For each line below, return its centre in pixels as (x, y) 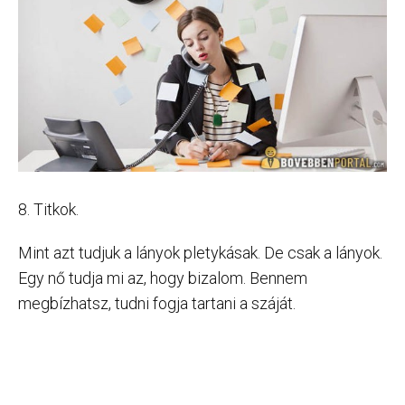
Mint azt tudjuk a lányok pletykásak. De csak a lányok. (200, 253)
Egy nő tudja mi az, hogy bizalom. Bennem (163, 278)
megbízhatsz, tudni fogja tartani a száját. (157, 304)
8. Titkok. (48, 210)
